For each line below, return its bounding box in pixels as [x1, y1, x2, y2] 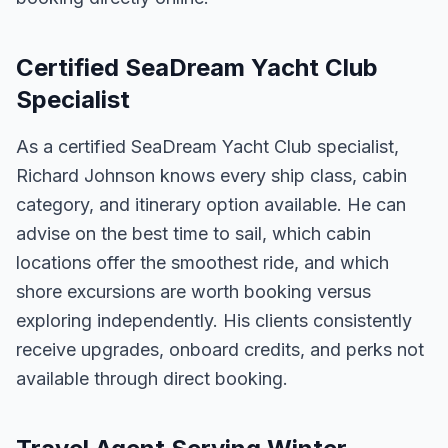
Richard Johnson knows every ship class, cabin [16, 165, 407, 186]
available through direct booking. [16, 368, 288, 389]
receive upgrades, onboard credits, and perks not [16, 339, 424, 360]
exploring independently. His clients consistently [16, 310, 412, 331]
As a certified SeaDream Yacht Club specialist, [16, 136, 399, 157]
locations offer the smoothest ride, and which [16, 252, 389, 273]
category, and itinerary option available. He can [16, 194, 406, 215]
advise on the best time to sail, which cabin [16, 223, 371, 244]
